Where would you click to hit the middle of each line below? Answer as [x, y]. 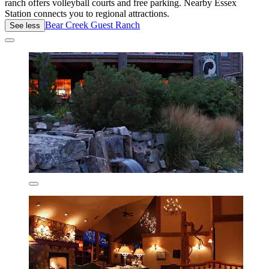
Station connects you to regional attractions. [87, 13]
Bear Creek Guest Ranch [92, 25]
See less [25, 25]
